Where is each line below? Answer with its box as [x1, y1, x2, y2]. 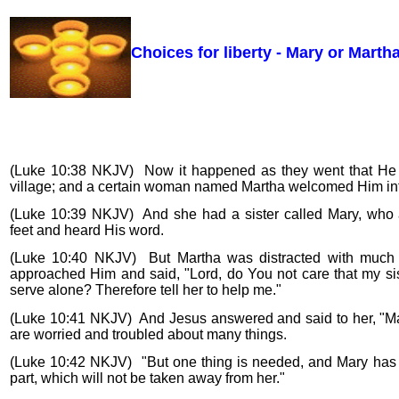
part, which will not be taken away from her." [10, 370, 285, 386]
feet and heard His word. [10, 222, 164, 238]
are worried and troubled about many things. [10, 326, 287, 342]
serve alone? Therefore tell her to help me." [10, 282, 281, 298]
